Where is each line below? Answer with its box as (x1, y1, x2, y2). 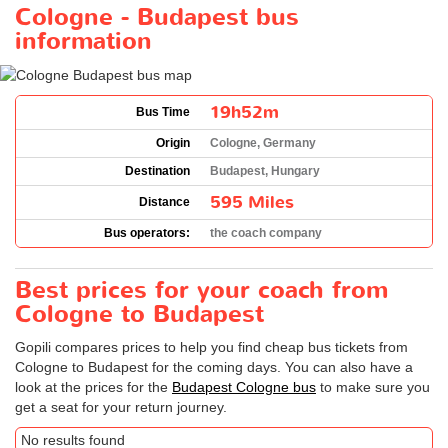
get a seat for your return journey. (15, 398, 227, 415)
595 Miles (210, 190, 294, 214)
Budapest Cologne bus (172, 378, 316, 395)
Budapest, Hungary (210, 163, 320, 178)
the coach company (210, 225, 322, 240)
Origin (156, 135, 190, 150)
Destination (125, 163, 190, 178)
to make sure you (316, 378, 430, 395)
